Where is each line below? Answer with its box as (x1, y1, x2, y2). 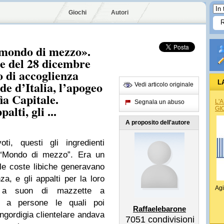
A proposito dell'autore (125, 119, 190, 126)
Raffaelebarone (133, 204, 186, 213)
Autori (111, 9, 128, 16)
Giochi (68, 9, 86, 16)
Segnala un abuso (134, 98, 184, 105)
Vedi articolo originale (134, 81, 193, 88)
